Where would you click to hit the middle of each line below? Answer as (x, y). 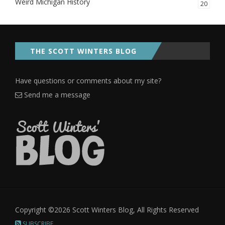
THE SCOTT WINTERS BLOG (83, 51)
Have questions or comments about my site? (88, 81)
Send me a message (56, 95)
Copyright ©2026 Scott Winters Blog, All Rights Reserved (107, 210)
